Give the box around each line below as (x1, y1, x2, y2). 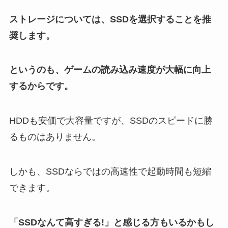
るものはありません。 (9, 132, 101, 142)
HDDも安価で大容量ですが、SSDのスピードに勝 (9, 116, 213, 126)
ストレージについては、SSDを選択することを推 (9, 14, 211, 24)
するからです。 (9, 81, 73, 92)
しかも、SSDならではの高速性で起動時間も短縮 (9, 166, 211, 177)
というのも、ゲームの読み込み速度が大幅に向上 (9, 65, 211, 75)
